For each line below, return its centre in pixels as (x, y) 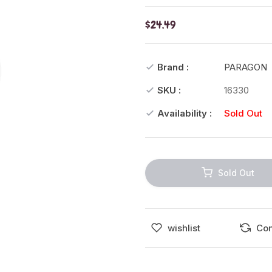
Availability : (185, 113)
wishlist (184, 228)
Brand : (173, 67)
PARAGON (246, 67)
